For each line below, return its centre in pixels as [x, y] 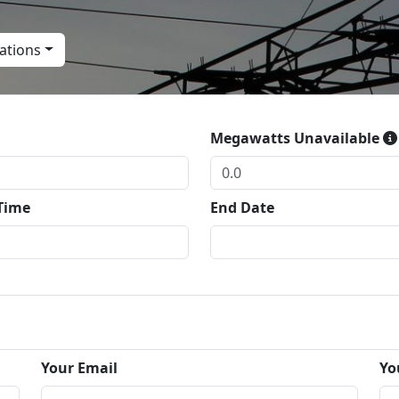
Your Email [79, 368]
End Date [242, 208]
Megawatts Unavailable [297, 138]
